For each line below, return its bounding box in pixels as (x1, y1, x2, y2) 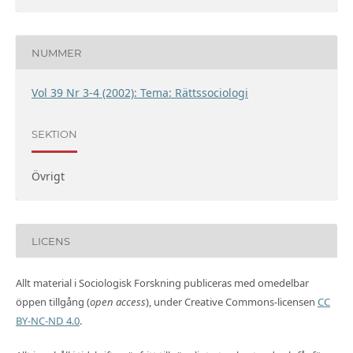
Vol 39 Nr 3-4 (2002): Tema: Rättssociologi (31, 85, 248, 101)
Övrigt (31, 169, 65, 184)
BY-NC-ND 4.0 (15, 314, 80, 329)
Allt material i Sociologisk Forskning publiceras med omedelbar (15, 276, 309, 291)
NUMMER (31, 46, 81, 59)
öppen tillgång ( (15, 295, 90, 310)
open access (89, 295, 146, 310)
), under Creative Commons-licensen (145, 295, 318, 310)
